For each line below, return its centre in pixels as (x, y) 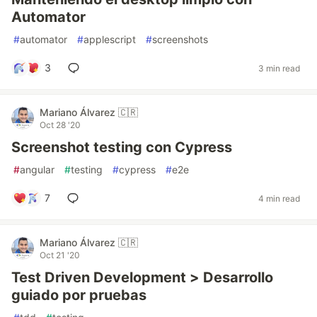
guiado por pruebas (79, 295)
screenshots (180, 39)
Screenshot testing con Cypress (122, 147)
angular (37, 169)
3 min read (279, 68)
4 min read (279, 198)
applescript (110, 39)
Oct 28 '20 (60, 125)
